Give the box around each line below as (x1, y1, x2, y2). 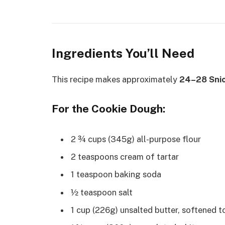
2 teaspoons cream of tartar (71, 151, 179, 162)
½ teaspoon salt (71, 187, 133, 197)
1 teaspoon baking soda (71, 169, 161, 180)
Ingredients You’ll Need (52, 46, 194, 61)
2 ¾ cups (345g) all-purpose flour (71, 134, 201, 144)
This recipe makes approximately (52, 74, 179, 84)
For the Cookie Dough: (52, 102, 165, 115)
